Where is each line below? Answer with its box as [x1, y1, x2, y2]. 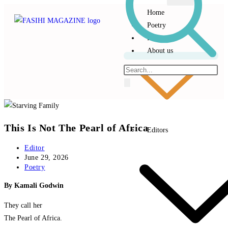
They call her [4, 202, 42, 210]
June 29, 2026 [24, 154, 69, 162]
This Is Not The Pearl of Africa [4, 122, 149, 133]
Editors [147, 126, 168, 134]
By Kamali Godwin [4, 182, 64, 190]
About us [147, 47, 173, 54]
